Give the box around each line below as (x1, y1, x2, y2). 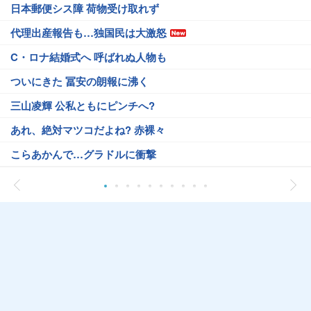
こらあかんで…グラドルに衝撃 (10, 146, 156, 162)
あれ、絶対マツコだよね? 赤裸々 (10, 122, 165, 137)
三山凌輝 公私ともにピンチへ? (10, 98, 155, 113)
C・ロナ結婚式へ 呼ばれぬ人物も (10, 49, 167, 65)
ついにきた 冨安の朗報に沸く (10, 74, 149, 89)
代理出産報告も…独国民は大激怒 (10, 25, 167, 40)
